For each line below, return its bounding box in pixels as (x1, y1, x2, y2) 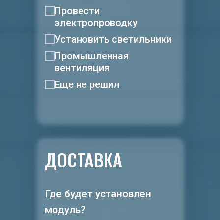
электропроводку (55, 17, 137, 28)
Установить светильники (55, 33, 172, 45)
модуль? (45, 204, 86, 216)
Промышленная (55, 50, 129, 62)
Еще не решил (55, 79, 119, 90)
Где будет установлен (45, 188, 151, 200)
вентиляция (55, 62, 110, 74)
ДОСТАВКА (45, 146, 122, 172)
